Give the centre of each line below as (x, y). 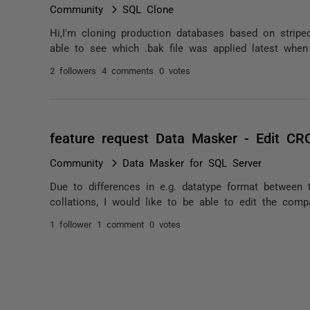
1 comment (120, 224)
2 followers (73, 70)
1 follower (71, 224)
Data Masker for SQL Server (192, 162)
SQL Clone (148, 9)
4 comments (128, 70)
